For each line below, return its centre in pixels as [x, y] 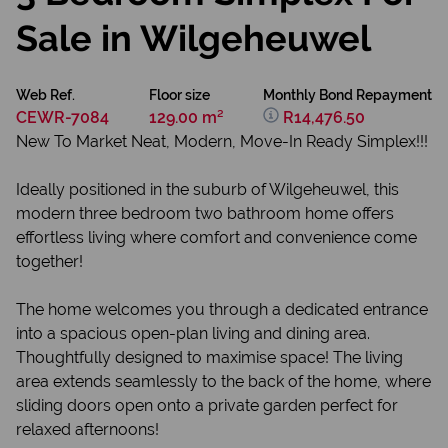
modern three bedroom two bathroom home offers [205, 213]
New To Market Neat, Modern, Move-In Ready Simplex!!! [222, 141]
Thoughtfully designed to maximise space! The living [209, 357]
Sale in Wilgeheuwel [193, 38]
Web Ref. [45, 95]
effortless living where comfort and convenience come [216, 237]
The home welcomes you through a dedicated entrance [222, 309]
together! [49, 261]
